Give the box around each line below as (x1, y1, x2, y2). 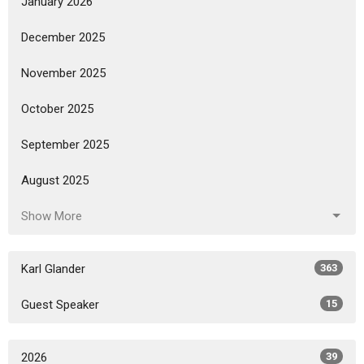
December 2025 (21, 29, 105, 45)
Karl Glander (21, 261, 85, 276)
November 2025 (21, 65, 106, 80)
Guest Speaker (21, 297, 99, 312)
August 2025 (21, 172, 89, 188)
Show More (21, 208, 82, 223)
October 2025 (21, 101, 93, 116)
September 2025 (21, 136, 109, 152)
